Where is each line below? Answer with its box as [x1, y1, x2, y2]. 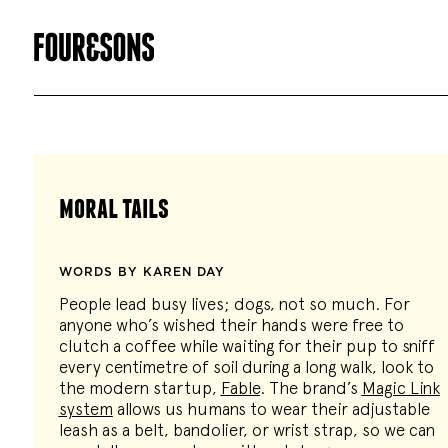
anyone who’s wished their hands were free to [58, 315, 404, 335]
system [58, 399, 113, 419]
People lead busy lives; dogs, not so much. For [58, 294, 410, 314]
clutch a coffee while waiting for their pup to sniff [58, 336, 435, 356]
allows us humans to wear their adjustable [112, 399, 430, 419]
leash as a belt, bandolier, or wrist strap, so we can [58, 420, 435, 440]
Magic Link [361, 378, 440, 398]
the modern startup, [58, 378, 221, 398]
